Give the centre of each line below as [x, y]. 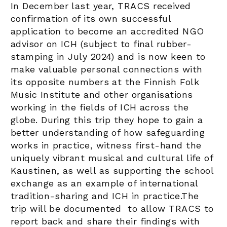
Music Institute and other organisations [102, 94]
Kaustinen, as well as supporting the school [112, 170]
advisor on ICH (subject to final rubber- [101, 44]
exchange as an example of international [104, 183]
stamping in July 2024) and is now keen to [108, 56]
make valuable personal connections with [107, 69]
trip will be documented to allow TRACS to [112, 208]
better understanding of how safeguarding [108, 132]
